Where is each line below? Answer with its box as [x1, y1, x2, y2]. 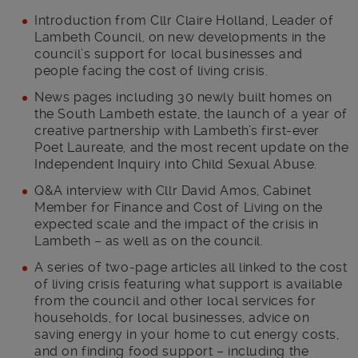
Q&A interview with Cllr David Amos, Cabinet [34, 182, 312, 198]
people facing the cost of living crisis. [34, 62, 268, 78]
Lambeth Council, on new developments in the [34, 29, 326, 45]
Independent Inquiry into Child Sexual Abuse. [34, 156, 317, 172]
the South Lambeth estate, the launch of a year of [34, 105, 348, 121]
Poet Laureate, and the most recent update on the [34, 139, 349, 155]
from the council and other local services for [34, 292, 316, 308]
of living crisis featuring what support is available [34, 276, 343, 292]
